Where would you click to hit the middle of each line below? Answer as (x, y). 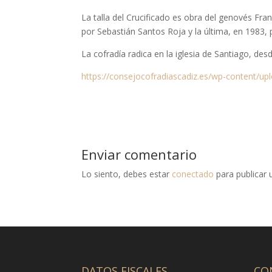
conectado (193, 174)
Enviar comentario (139, 154)
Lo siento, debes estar (127, 174)
